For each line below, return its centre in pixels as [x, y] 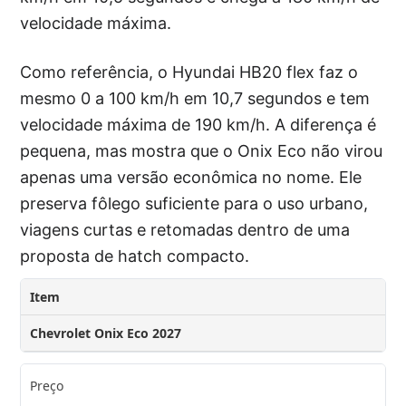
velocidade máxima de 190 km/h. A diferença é [198, 124]
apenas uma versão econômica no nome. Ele [191, 177]
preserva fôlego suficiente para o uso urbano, [194, 203]
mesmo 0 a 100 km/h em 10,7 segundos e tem [195, 98]
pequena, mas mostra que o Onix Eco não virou [202, 150]
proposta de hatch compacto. [135, 256]
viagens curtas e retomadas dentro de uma [185, 229]
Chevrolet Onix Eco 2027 [106, 333]
